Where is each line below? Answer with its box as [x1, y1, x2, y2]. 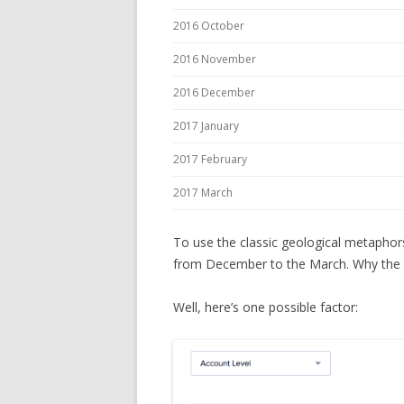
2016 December [173, 85, 255, 100]
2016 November [173, 51, 256, 67]
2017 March [173, 185, 233, 200]
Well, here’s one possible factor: [173, 298, 358, 316]
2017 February [173, 151, 247, 167]
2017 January [173, 118, 239, 133]
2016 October [173, 18, 244, 33]
